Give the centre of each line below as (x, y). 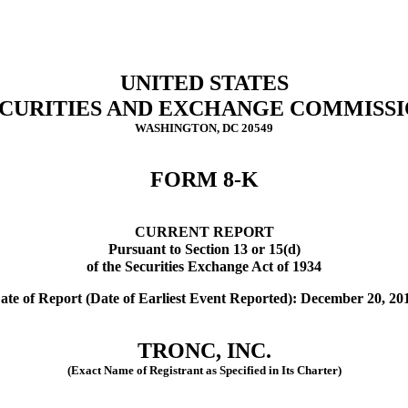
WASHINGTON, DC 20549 (204, 128)
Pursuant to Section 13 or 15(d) (204, 249)
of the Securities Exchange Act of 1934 (204, 266)
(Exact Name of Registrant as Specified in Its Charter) (204, 370)
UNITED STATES (204, 83)
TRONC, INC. (204, 351)
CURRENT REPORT (204, 232)
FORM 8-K (204, 179)
